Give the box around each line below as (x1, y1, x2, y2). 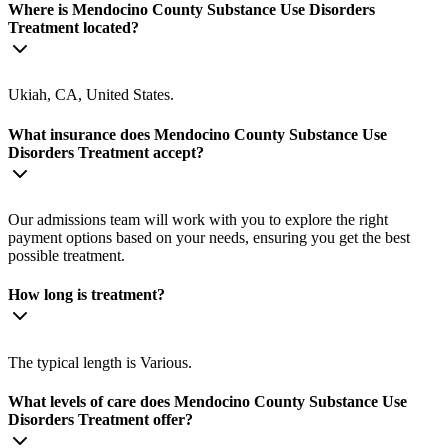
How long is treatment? (8, 286, 165, 304)
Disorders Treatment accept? (8, 143, 204, 161)
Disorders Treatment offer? (8, 410, 193, 428)
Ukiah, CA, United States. (8, 86, 174, 104)
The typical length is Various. (8, 353, 192, 371)
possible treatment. (8, 247, 125, 265)
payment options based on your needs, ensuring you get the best (8, 229, 410, 247)
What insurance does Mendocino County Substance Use (8, 125, 387, 143)
